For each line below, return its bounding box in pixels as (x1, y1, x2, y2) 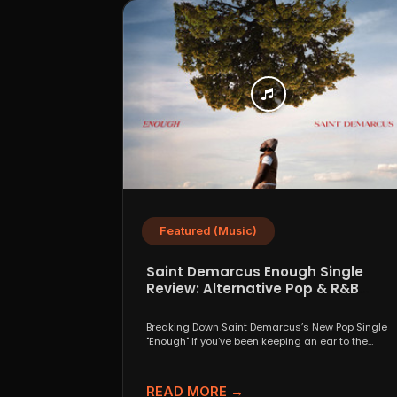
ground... (146, 347, 188, 362)
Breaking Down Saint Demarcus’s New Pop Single (146, 319, 387, 334)
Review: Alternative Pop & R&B (146, 278, 359, 298)
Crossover (146, 295, 218, 315)
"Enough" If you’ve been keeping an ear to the (146, 333, 368, 348)
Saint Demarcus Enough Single (146, 261, 363, 281)
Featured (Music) (160, 223, 257, 237)
